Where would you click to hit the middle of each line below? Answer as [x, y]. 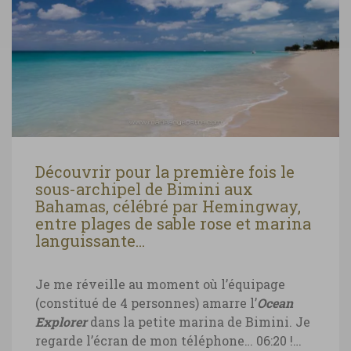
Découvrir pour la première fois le [165, 171]
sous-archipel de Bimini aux [144, 188]
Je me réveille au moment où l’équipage [160, 284]
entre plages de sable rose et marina [173, 223]
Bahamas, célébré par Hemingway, [168, 206]
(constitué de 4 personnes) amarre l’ [146, 302]
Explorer [61, 321]
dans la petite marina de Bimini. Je [199, 321]
